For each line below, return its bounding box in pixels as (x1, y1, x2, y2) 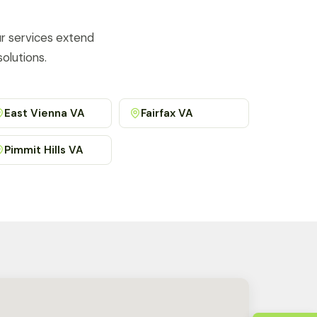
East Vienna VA (4, 105, 85, 120)
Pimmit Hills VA (4, 142, 83, 157)
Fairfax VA (141, 105, 194, 120)
